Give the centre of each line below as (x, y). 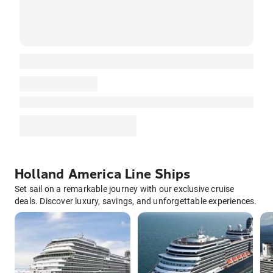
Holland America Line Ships (103, 175)
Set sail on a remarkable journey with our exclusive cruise (125, 189)
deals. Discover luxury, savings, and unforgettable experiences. (136, 201)
